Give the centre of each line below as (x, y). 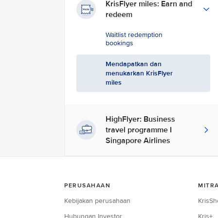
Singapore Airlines (138, 141)
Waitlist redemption (134, 35)
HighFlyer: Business (140, 119)
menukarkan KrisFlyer (139, 73)
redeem (120, 15)
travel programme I (139, 130)
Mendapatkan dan (134, 64)
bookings (119, 43)
